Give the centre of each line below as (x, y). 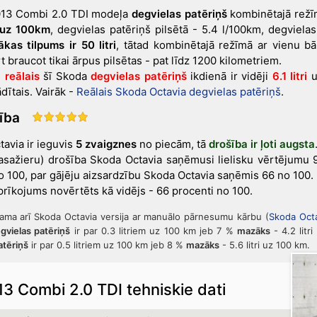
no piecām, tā (172, 144)
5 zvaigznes (106, 144)
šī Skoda (65, 76)
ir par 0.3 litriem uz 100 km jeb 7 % (154, 231)
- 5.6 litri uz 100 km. (264, 245)
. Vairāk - (53, 92)
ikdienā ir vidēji (229, 76)
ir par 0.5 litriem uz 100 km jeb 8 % (107, 245)
